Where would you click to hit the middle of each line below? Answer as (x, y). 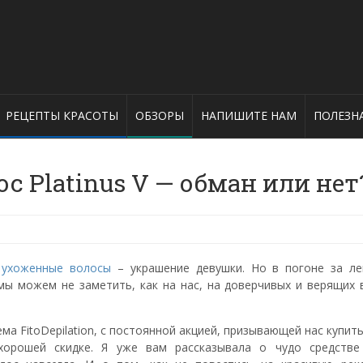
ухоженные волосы (57, 268)
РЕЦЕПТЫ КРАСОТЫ (62, 115)
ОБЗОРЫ (160, 115)
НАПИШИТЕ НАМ (249, 115)
